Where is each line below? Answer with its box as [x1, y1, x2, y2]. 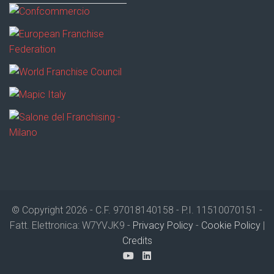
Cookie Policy [201, 220, 261, 232]
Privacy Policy [132, 220, 193, 232]
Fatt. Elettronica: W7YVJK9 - [9, 220, 133, 232]
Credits [122, 235, 152, 247]
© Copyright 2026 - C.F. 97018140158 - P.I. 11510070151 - [12, 204, 262, 217]
